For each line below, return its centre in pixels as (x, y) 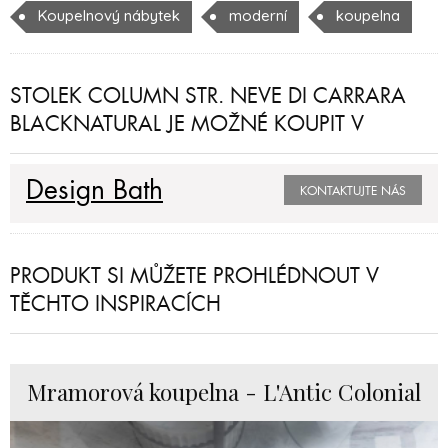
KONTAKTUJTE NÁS (353, 190)
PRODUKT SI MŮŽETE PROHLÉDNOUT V (194, 275)
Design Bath (94, 190)
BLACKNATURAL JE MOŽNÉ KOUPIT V (187, 123)
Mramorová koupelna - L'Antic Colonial (224, 391)
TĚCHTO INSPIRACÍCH (115, 303)
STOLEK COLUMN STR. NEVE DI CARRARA (208, 95)
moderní (258, 15)
